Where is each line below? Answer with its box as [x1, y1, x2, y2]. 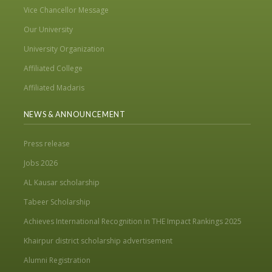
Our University [23, 24, 73, 35]
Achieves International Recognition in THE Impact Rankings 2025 [23, 216, 242, 227]
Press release [23, 138, 70, 149]
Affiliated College [23, 63, 83, 74]
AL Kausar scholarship [23, 177, 100, 188]
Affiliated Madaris [23, 83, 84, 93]
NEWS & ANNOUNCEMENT [23, 110, 126, 120]
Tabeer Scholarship [23, 197, 90, 208]
